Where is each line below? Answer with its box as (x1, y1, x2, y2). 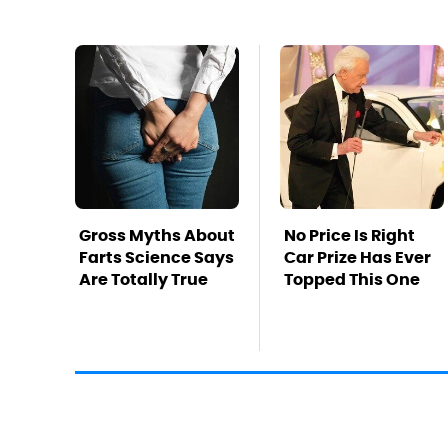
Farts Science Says (79, 246, 234, 268)
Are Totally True (79, 268, 208, 290)
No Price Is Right (284, 224, 415, 246)
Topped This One (284, 268, 420, 290)
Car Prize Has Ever (284, 246, 431, 268)
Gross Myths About (79, 224, 235, 246)
